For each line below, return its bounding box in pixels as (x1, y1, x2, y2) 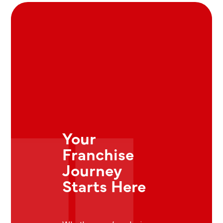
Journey (62, 158, 122, 181)
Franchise (62, 142, 134, 165)
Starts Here (62, 174, 146, 197)
